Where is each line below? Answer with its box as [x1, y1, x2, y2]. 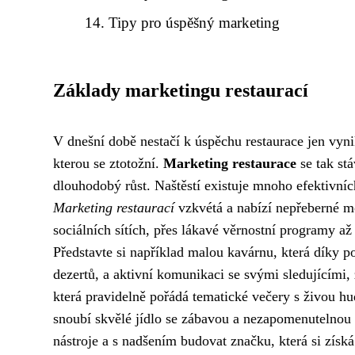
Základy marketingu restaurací [53, 80, 308, 101]
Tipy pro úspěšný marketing [109, 14, 281, 31]
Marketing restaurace [163, 155, 296, 171]
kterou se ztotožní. [53, 155, 163, 171]
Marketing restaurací [53, 200, 174, 216]
